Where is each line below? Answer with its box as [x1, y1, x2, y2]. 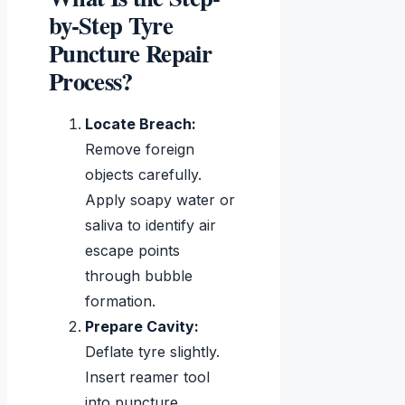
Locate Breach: [85, 115, 196, 134]
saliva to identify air [85, 216, 216, 235]
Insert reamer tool [85, 368, 210, 387]
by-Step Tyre [49, 7, 173, 43]
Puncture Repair [49, 35, 212, 71]
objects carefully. [85, 165, 202, 184]
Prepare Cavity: [85, 317, 199, 336]
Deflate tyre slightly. [85, 343, 220, 362]
